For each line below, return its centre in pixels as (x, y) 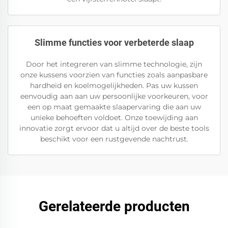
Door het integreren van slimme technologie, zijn (114, 64)
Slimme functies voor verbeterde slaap (114, 42)
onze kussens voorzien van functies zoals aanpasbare (114, 75)
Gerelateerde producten (114, 206)
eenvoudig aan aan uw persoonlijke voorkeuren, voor (114, 96)
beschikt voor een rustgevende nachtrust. (114, 139)
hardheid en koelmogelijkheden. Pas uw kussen (114, 85)
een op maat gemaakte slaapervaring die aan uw (114, 107)
